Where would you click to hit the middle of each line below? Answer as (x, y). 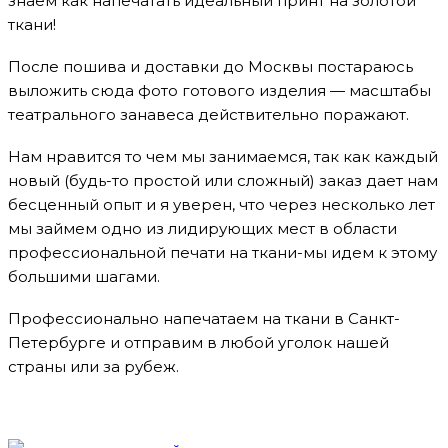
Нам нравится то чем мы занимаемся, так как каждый (223, 156)
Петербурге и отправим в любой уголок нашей (198, 342)
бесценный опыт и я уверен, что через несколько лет (221, 204)
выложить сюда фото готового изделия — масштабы (219, 90)
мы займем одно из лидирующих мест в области (202, 228)
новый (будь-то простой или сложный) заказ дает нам (223, 180)
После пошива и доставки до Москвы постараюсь (210, 66)
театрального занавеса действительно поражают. (208, 114)
